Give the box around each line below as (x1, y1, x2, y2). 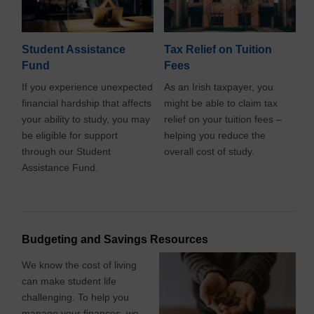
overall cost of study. (164, 145, 258, 157)
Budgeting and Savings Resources (22, 233, 209, 245)
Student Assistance (22, 43, 126, 55)
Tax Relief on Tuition (164, 43, 273, 55)
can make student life (22, 275, 117, 287)
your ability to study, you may (22, 113, 151, 125)
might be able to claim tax (164, 97, 278, 109)
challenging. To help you (22, 291, 130, 303)
